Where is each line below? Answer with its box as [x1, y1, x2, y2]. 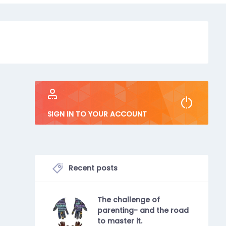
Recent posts [67, 163, 118, 173]
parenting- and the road [97, 205, 189, 215]
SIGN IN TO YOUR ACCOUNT [47, 109, 147, 119]
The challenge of [97, 194, 160, 205]
